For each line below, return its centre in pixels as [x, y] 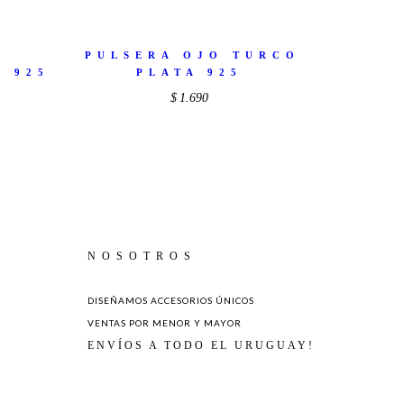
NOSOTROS [142, 256]
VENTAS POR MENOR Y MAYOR [165, 322]
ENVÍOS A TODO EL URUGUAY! [201, 345]
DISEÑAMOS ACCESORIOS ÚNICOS [171, 300]
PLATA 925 [189, 73]
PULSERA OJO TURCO [192, 55]
